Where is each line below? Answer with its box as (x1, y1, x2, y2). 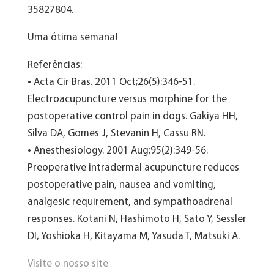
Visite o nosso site (27, 258, 108, 269)
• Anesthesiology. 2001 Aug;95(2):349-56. (27, 145, 208, 156)
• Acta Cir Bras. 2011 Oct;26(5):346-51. (27, 76, 195, 87)
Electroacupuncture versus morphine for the (27, 94, 227, 105)
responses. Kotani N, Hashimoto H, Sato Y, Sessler (27, 213, 246, 224)
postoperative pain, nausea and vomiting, (27, 179, 216, 190)
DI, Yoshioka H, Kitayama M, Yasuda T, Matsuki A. (27, 231, 240, 242)
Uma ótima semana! (27, 32, 117, 43)
